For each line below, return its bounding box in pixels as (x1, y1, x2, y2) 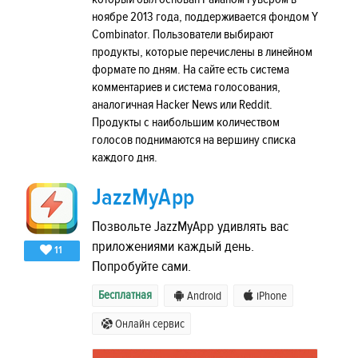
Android (187, 289, 221, 304)
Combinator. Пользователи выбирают (92, 26, 273, 42)
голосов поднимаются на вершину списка (92, 132, 296, 148)
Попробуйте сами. (92, 258, 191, 276)
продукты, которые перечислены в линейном (92, 44, 312, 60)
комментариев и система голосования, (92, 79, 280, 95)
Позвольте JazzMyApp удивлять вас (92, 218, 288, 236)
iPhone (257, 289, 287, 304)
